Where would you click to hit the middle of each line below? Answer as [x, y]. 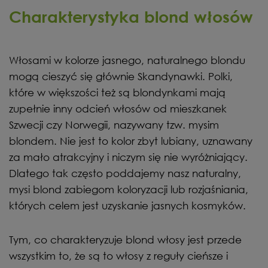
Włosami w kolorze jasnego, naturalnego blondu [127, 60]
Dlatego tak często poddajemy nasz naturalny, [125, 173]
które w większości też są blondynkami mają [117, 92]
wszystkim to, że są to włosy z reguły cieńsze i [118, 255]
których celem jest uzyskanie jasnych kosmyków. [127, 205]
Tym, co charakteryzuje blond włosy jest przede [125, 239]
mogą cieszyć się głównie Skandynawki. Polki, [121, 76]
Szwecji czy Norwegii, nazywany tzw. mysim [114, 124]
